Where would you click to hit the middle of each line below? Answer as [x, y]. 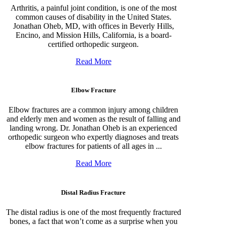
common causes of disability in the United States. [93, 17]
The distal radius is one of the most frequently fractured [93, 212]
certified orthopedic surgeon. [94, 44]
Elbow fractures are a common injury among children [94, 110]
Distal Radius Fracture [94, 192]
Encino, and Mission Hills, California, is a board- [93, 35]
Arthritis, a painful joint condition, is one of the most [93, 8]
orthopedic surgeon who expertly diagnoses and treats [94, 137]
